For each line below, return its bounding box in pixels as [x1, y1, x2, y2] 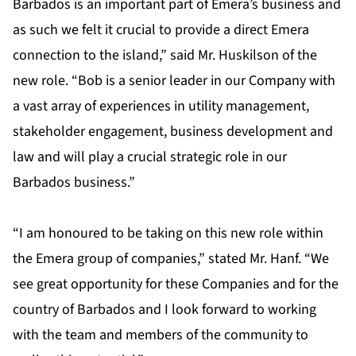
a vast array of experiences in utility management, [13, 96, 309, 117]
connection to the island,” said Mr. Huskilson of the [13, 45, 317, 66]
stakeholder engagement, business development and [13, 122, 333, 142]
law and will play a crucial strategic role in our [13, 147, 287, 168]
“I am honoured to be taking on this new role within [13, 223, 323, 244]
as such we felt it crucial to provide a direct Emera [13, 20, 309, 41]
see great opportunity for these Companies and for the [13, 274, 339, 295]
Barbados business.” [13, 172, 135, 193]
